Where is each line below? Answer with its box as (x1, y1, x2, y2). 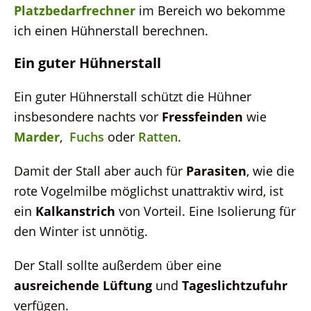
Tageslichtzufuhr (182, 276, 287, 294)
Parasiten (186, 161, 246, 179)
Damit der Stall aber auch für (14, 161, 186, 179)
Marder (14, 127, 60, 145)
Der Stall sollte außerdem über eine (14, 255, 221, 274)
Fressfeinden (162, 107, 243, 125)
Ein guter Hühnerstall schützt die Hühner (14, 87, 251, 105)
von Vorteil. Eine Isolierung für (115, 201, 296, 219)
